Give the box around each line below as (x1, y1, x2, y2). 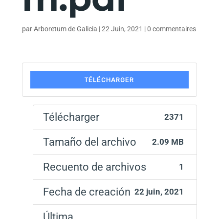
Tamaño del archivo (43, 136, 136, 149)
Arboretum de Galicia (33, 25, 97, 33)
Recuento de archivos (43, 161, 146, 174)
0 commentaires (147, 25, 196, 33)
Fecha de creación (43, 186, 131, 198)
